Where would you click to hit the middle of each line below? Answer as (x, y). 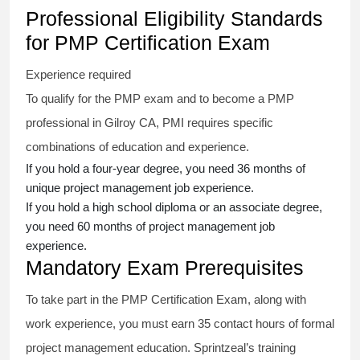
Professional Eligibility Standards (174, 19)
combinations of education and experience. (139, 147)
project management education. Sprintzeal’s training (161, 348)
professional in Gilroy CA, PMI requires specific (149, 123)
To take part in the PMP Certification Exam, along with (166, 300)
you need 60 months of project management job (150, 227)
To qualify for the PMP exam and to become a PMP (160, 99)
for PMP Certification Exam (148, 43)
